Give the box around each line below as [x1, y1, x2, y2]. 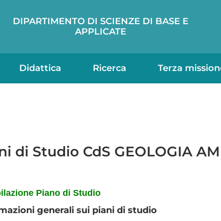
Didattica [19, 63, 61, 74]
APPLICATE [74, 26, 126, 37]
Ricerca [92, 63, 126, 74]
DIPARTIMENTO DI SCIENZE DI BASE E [12, 16, 188, 27]
